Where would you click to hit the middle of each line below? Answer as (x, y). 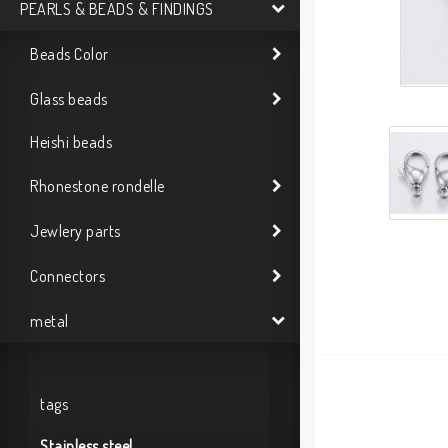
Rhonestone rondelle (97, 185)
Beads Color (69, 53)
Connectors (67, 275)
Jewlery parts (75, 230)
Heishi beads (71, 142)
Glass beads (69, 98)
